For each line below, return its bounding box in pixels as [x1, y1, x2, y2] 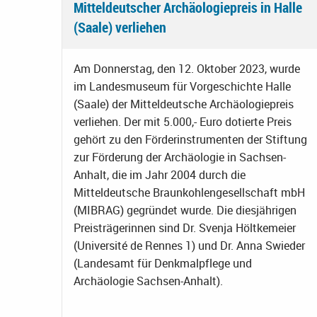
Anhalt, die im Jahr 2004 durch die [74, 167, 246, 183]
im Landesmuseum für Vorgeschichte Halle [74, 79, 291, 95]
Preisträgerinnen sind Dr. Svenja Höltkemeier [74, 220, 296, 236]
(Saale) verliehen [74, 18, 166, 38]
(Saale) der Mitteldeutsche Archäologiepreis [74, 96, 294, 113]
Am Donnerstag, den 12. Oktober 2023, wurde [74, 61, 300, 77]
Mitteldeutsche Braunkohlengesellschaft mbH [74, 185, 305, 201]
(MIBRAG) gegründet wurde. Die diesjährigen [74, 202, 296, 219]
